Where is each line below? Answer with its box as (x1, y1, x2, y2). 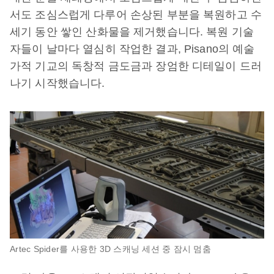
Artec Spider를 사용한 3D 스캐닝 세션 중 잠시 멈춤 (10, 244, 211, 254)
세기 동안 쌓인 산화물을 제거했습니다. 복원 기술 (10, 26, 254, 38)
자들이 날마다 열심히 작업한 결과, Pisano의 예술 (10, 43, 255, 55)
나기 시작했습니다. (10, 77, 105, 89)
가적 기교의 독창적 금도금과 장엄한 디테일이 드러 (10, 60, 262, 72)
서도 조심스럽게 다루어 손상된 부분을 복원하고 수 (10, 9, 262, 21)
